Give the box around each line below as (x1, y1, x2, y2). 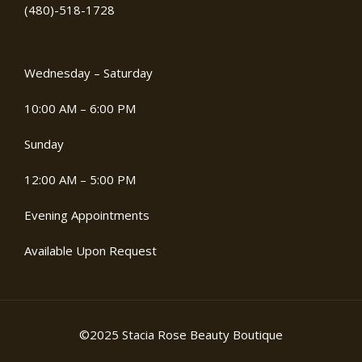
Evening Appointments (24, 207, 149, 224)
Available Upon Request (24, 242, 157, 259)
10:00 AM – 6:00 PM (24, 100, 136, 117)
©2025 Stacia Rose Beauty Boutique (79, 326, 283, 343)
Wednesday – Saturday (24, 65, 153, 82)
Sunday (24, 136, 64, 153)
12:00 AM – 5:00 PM (24, 171, 136, 188)
